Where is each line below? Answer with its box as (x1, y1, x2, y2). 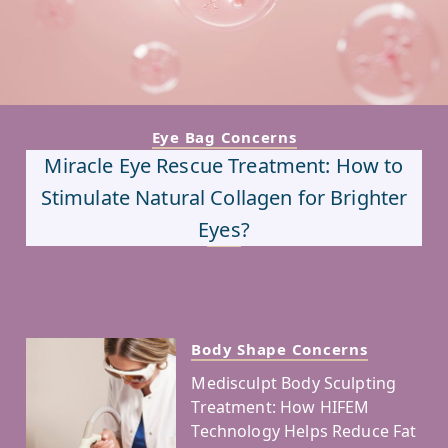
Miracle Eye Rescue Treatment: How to (44, 151, 404, 179)
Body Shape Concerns (191, 338, 368, 359)
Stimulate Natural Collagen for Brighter (40, 183, 408, 211)
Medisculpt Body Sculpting (191, 371, 397, 394)
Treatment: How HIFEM (191, 395, 370, 418)
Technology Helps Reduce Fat (191, 419, 417, 442)
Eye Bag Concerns (151, 126, 297, 147)
